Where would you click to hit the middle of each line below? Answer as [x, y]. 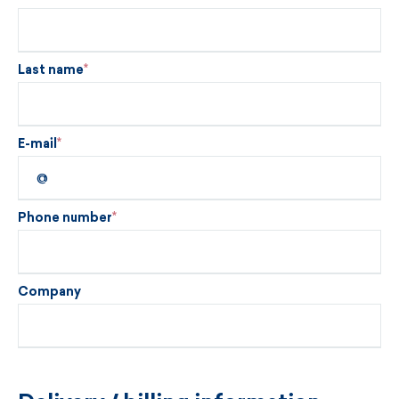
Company [49, 291]
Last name [51, 69]
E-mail [37, 143]
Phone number [65, 217]
